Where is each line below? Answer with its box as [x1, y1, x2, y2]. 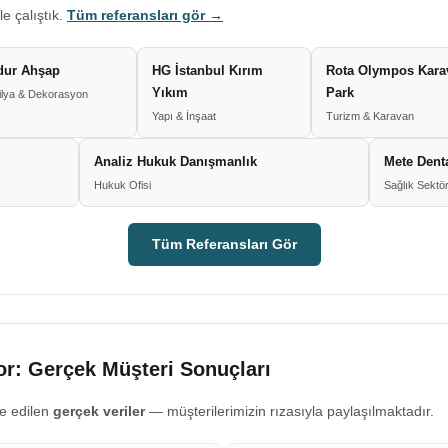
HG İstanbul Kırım [152, 63, 263, 78]
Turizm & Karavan [326, 110, 414, 122]
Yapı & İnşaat [152, 110, 216, 122]
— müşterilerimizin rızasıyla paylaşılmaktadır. [145, 403, 434, 419]
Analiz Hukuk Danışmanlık [94, 154, 257, 169]
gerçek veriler [53, 403, 145, 419]
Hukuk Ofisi [94, 179, 151, 191]
